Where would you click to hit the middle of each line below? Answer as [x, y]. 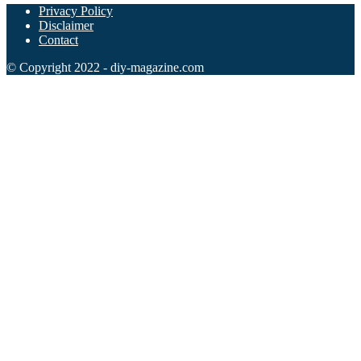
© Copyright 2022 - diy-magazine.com [105, 68]
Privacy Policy [76, 11]
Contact [58, 40]
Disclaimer [66, 26]
